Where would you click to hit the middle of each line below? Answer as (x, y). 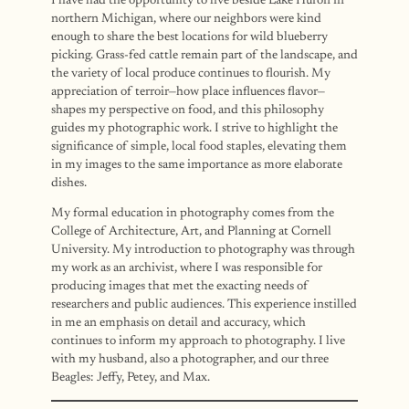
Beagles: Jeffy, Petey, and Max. (131, 378)
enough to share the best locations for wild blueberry (189, 37)
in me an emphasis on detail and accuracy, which (178, 324)
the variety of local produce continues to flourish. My (191, 73)
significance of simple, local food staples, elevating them (199, 147)
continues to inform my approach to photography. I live (198, 342)
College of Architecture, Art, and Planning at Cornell (191, 232)
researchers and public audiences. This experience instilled (204, 305)
